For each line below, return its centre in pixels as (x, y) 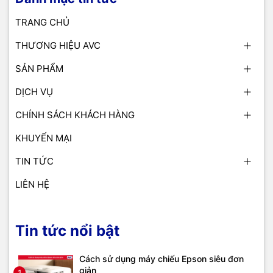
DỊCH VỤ (34, 92)
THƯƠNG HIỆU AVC (58, 46)
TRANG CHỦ (42, 23)
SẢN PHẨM (39, 69)
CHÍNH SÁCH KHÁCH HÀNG (75, 115)
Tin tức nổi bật (67, 231)
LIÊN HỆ (32, 185)
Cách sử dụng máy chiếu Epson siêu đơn (161, 259)
